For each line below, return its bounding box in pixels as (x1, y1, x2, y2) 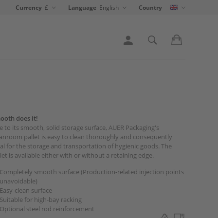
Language (68, 3, 96, 12)
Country (138, 3, 162, 12)
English (99, 3, 119, 11)
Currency (15, 3, 42, 12)
